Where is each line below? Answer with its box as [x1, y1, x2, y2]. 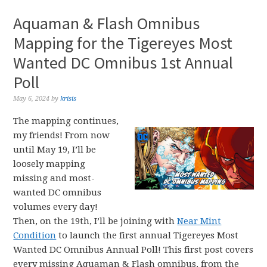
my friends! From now [13, 130, 110, 141]
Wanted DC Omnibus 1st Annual [13, 52, 234, 73]
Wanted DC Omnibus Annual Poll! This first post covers [13, 244, 254, 255]
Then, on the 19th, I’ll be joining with [13, 216, 178, 226]
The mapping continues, [13, 116, 119, 126]
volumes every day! [13, 201, 98, 212]
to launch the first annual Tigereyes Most [56, 230, 239, 241]
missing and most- [13, 173, 95, 184]
